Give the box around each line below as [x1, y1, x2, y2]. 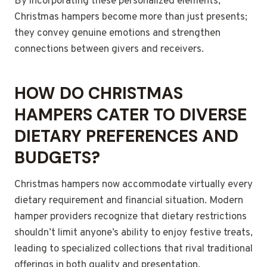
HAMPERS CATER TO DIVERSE [14, 104, 247, 126]
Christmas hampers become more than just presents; [14, 11, 247, 24]
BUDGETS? [14, 147, 100, 169]
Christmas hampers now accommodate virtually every [14, 178, 253, 192]
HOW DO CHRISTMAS [14, 82, 183, 105]
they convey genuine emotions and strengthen [14, 27, 221, 41]
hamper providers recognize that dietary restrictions [14, 210, 247, 224]
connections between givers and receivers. [14, 43, 204, 57]
